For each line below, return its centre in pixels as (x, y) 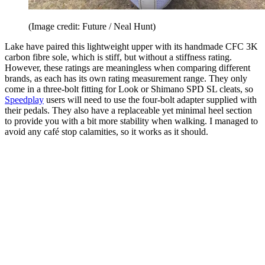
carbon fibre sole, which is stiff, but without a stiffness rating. (118, 57)
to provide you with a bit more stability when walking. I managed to (131, 121)
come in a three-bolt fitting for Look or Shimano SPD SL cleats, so (129, 89)
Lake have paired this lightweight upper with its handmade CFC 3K (131, 46)
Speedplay (24, 99)
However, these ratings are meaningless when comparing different (127, 67)
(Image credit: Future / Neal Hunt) (92, 26)
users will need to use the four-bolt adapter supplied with (150, 99)
